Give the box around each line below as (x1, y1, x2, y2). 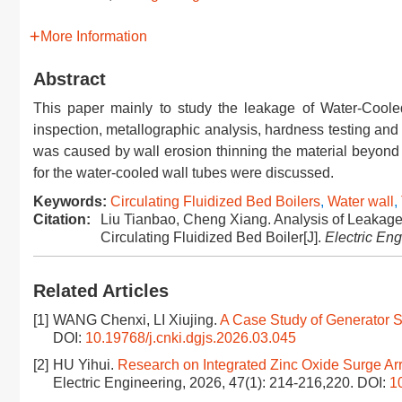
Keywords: (33, 194, 107, 209)
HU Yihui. (53, 357, 118, 372)
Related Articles (33, 281, 169, 301)
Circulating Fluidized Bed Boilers (110, 194, 320, 209)
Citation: (33, 212, 91, 227)
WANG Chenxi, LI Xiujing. (53, 312, 220, 328)
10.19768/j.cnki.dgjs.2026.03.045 (85, 330, 296, 345)
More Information (40, 29, 147, 44)
